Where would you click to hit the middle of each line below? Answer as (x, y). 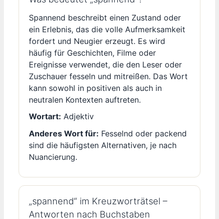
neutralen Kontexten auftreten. (85, 100)
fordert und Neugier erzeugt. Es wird (97, 41)
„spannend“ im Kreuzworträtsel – (98, 201)
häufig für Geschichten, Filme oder (92, 53)
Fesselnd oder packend (143, 133)
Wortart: (45, 117)
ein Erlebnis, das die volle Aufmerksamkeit (107, 30)
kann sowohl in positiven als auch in (95, 88)
